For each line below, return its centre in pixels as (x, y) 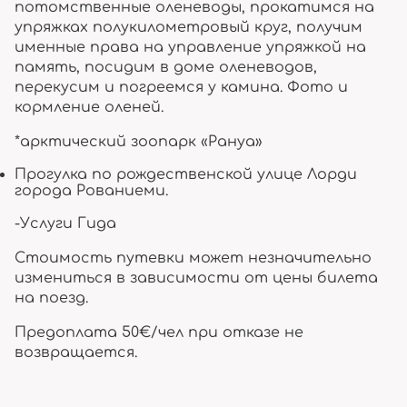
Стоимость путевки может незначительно (193, 258)
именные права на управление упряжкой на (190, 47)
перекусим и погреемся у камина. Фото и (181, 87)
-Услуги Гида (65, 223)
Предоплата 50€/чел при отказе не (159, 333)
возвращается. (76, 352)
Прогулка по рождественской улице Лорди (186, 174)
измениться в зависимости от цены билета (196, 278)
